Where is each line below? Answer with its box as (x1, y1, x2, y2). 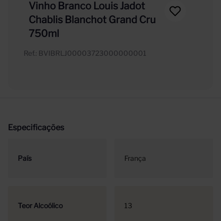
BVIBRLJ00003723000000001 (38, 49, 147, 57)
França (124, 154, 146, 162)
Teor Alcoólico (18, 201, 63, 210)
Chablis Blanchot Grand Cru (29, 14, 156, 26)
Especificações (8, 123, 64, 132)
